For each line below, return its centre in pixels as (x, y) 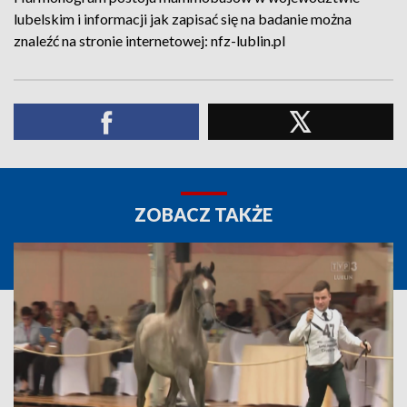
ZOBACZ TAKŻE (203, 214)
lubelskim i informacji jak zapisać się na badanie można (183, 19)
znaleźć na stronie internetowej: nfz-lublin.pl (149, 40)
